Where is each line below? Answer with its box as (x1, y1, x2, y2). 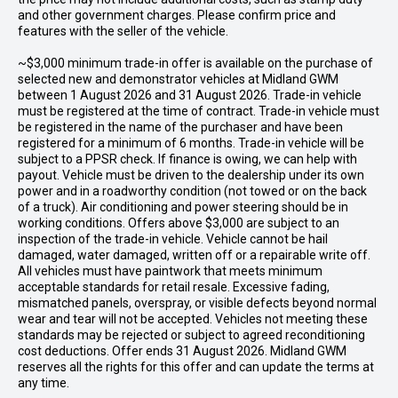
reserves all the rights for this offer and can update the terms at (18, 360, 374, 374)
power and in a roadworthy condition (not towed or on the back (18, 184, 367, 198)
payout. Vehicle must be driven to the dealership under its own (18, 168, 364, 182)
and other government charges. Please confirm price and (18, 8, 336, 22)
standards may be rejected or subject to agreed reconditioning (18, 328, 365, 342)
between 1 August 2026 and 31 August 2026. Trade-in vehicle (18, 88, 362, 102)
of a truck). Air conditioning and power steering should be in (18, 200, 348, 214)
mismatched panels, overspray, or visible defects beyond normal (18, 296, 377, 310)
